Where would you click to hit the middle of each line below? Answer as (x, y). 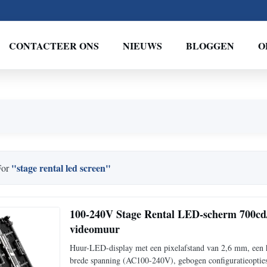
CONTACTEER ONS (54, 45)
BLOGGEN (210, 45)
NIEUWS (142, 45)
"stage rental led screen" (61, 167)
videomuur (95, 229)
